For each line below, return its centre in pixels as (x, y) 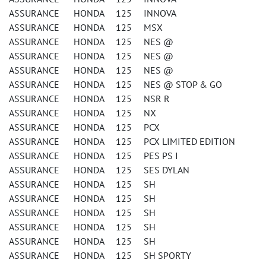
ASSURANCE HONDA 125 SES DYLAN (99, 170)
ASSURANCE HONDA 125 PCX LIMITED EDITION (122, 141)
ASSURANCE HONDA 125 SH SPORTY (100, 255)
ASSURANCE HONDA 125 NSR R (89, 99)
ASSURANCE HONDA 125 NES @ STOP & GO (115, 84)
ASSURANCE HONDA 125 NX (83, 113)
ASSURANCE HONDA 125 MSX (86, 27)
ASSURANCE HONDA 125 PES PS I (94, 156)
